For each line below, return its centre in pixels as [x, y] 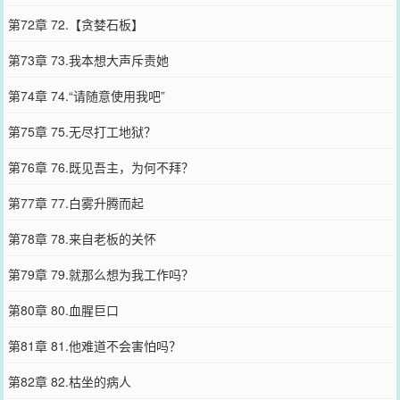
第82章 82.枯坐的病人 [69, 381]
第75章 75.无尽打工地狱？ [82, 131]
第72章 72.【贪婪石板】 [75, 24]
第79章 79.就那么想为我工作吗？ [100, 274]
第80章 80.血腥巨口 [63, 309]
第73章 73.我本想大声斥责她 [88, 59]
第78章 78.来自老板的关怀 [82, 238]
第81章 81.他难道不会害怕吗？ [94, 345]
